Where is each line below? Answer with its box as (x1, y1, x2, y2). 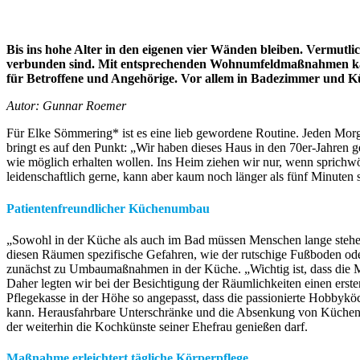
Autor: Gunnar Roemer (6, 99, 126, 113)
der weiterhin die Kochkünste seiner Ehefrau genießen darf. (6, 319, 308, 333)
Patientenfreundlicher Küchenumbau (6, 201, 210, 215)
